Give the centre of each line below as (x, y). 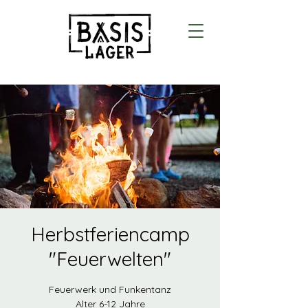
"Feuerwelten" (110, 259)
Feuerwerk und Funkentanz (110, 289)
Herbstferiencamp (110, 234)
